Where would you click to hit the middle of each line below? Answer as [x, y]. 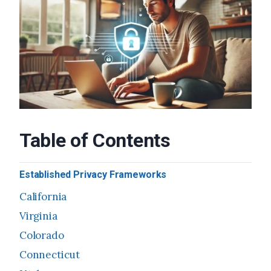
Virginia [38, 216]
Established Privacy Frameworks [93, 175]
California [43, 197]
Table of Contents [95, 141]
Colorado [42, 236]
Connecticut [50, 255]
